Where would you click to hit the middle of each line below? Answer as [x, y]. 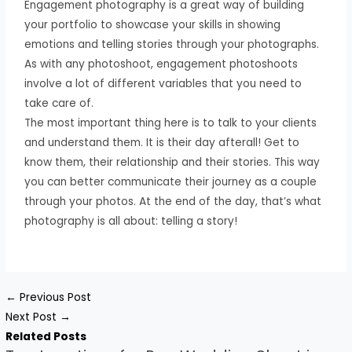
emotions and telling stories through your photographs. [172, 44]
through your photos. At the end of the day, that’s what [173, 201]
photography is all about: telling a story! [131, 221]
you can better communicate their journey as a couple [171, 181]
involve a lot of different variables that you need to [163, 83]
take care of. [59, 103]
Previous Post [54, 298]
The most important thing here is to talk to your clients [171, 123]
